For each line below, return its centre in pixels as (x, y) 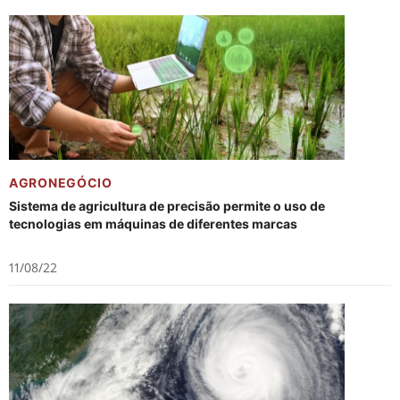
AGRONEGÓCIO (61, 183)
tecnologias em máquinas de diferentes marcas (153, 224)
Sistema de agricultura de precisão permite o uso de (167, 206)
